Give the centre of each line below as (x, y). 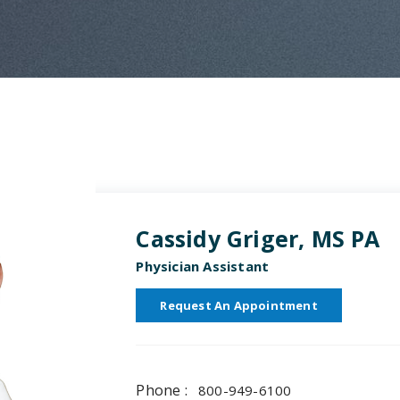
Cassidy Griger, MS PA (258, 238)
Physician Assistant (203, 266)
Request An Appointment (239, 305)
